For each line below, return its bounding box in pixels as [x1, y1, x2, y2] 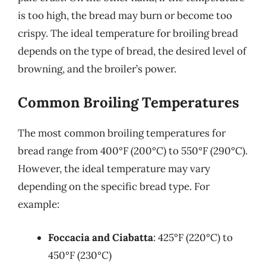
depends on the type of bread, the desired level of [18, 44, 246, 58]
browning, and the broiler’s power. [18, 62, 176, 75]
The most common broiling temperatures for [18, 126, 226, 140]
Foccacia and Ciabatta [48, 230, 153, 244]
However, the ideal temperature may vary [18, 162, 210, 175]
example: [18, 198, 59, 211]
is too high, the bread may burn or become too [18, 8, 232, 22]
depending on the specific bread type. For [18, 180, 210, 193]
